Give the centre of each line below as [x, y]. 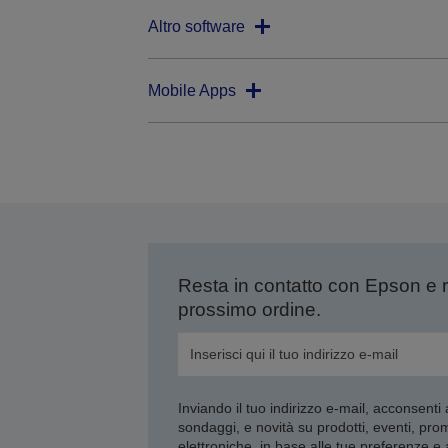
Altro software [196, 27]
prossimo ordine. [249, 310]
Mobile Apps [191, 91]
